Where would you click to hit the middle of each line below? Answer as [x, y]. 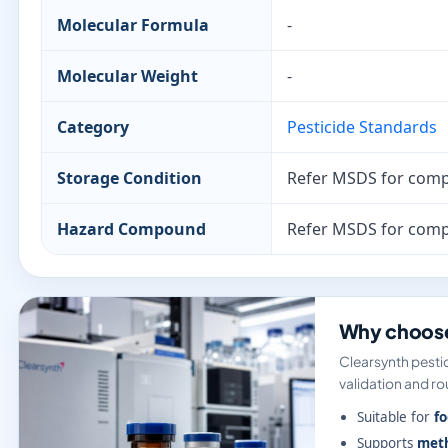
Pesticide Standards [362, 127]
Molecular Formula [133, 25]
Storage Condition [129, 178]
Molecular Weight [127, 76]
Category [93, 127]
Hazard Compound [131, 229]
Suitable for [395, 417]
